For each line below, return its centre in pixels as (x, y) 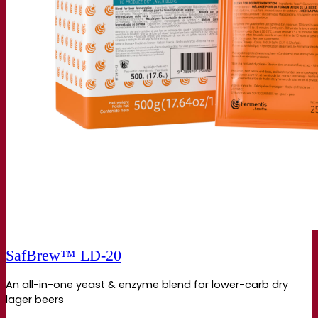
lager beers (35, 300)
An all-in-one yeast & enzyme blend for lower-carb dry (147, 285)
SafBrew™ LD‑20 (64, 256)
